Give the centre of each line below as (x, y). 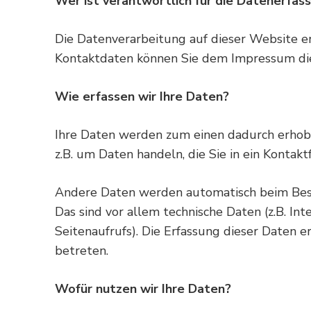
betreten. (82, 251)
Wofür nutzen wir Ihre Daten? (143, 289)
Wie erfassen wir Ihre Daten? (142, 97)
